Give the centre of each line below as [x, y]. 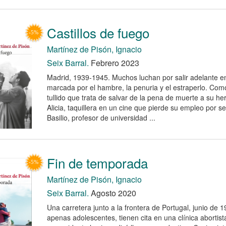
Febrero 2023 [114, 63]
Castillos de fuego [98, 33]
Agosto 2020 [112, 193]
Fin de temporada [97, 162]
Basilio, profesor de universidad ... [101, 118]
